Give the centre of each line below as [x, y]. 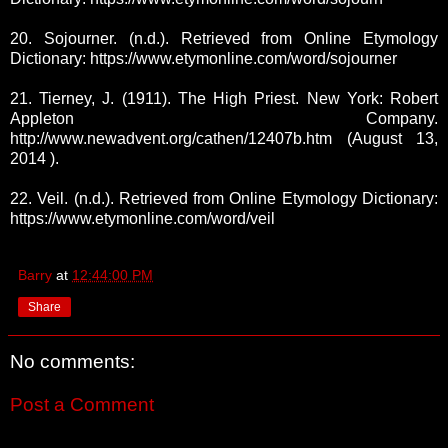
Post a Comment [82, 405]
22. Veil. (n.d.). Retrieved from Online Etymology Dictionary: [224, 199]
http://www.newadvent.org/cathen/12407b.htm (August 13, [224, 139]
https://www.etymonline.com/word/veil [142, 219]
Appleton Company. [224, 119]
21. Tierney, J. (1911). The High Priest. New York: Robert [224, 99]
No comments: [72, 361]
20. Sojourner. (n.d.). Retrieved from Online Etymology [224, 39]
